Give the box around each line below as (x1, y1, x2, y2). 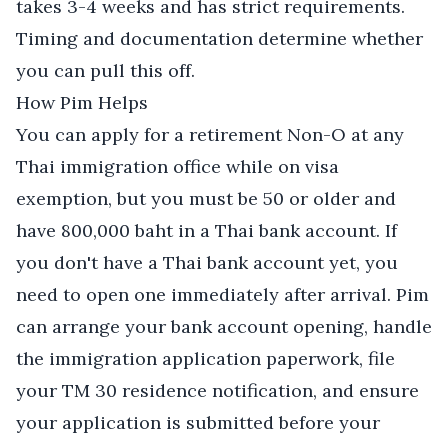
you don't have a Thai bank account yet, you (16, 251, 398, 274)
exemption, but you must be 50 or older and (16, 187, 396, 210)
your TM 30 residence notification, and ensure (16, 379, 419, 402)
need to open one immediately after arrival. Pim (16, 283, 429, 306)
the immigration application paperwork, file (16, 347, 395, 370)
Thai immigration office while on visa (16, 155, 339, 178)
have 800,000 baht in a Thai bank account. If (16, 219, 397, 242)
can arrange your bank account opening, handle (16, 315, 432, 338)
